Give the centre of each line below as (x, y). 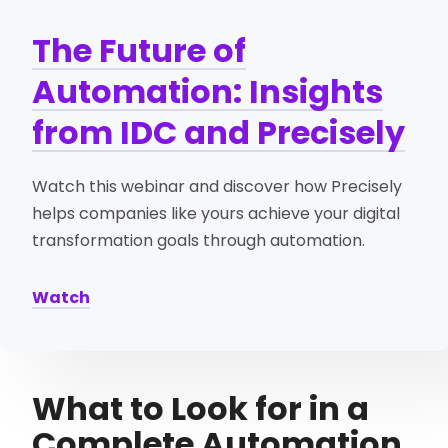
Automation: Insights (208, 91)
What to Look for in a (201, 408)
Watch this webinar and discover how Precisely (217, 186)
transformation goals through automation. (199, 240)
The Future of (139, 50)
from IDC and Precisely (219, 132)
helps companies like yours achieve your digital (216, 213)
